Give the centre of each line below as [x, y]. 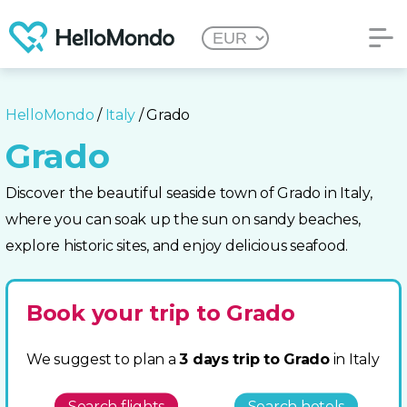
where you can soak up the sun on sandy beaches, [183, 219]
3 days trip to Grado [254, 359]
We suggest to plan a [103, 359]
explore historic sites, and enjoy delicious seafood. [177, 246]
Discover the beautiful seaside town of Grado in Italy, [189, 193]
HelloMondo [50, 115]
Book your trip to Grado [161, 313]
